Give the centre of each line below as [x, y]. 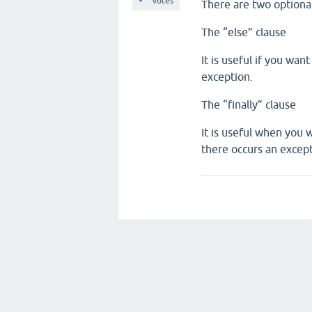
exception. [227, 77]
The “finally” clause [249, 104]
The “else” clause [244, 32]
